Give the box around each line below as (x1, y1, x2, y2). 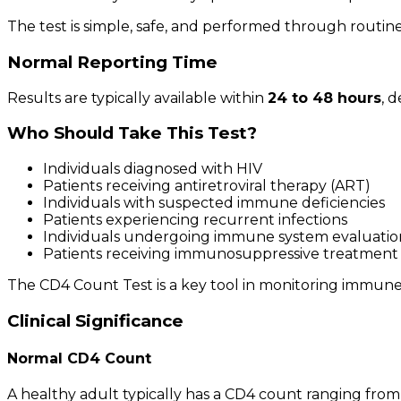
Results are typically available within (7, 89, 268, 107)
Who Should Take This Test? (7, 123, 257, 144)
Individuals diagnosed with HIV (43, 159, 262, 177)
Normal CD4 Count (7, 349, 151, 367)
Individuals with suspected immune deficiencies (43, 193, 385, 211)
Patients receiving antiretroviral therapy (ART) (43, 176, 371, 194)
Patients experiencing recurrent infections (43, 210, 347, 228)
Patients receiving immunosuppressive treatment (43, 244, 398, 262)
